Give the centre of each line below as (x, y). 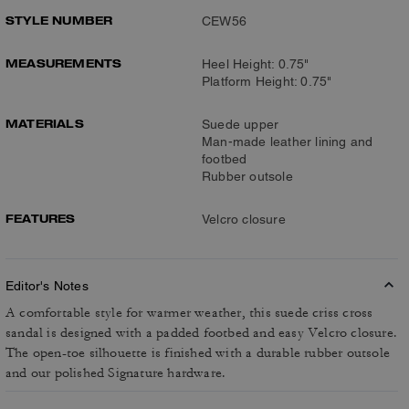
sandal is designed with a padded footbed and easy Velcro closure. (202, 332)
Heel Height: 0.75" (256, 63)
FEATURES (41, 218)
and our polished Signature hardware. (116, 372)
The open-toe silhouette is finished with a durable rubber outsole (198, 352)
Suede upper (241, 124)
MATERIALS (45, 123)
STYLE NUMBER (59, 20)
